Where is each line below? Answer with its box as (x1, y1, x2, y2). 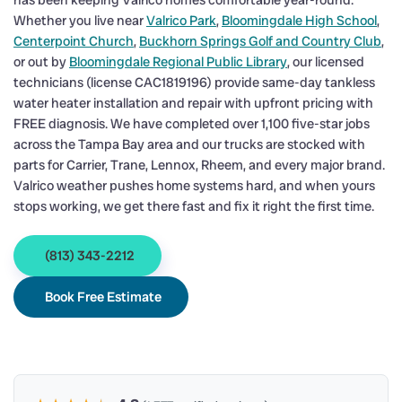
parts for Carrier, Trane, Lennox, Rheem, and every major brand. (13, 156, 385, 175)
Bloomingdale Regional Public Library (69, 53, 287, 72)
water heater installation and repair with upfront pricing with (13, 94, 373, 113)
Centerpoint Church (13, 32, 134, 51)
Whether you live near (13, 12, 146, 31)
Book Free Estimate (45, 288, 162, 307)
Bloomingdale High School (222, 12, 377, 31)
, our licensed (287, 53, 364, 72)
